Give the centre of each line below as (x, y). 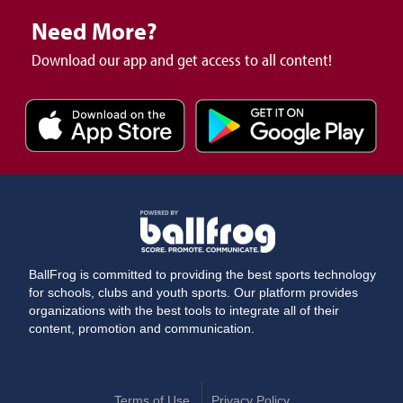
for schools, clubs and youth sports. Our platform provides (194, 293)
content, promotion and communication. (142, 329)
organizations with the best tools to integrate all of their (184, 311)
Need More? (94, 31)
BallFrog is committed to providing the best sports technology (203, 275)
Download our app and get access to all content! (182, 59)
